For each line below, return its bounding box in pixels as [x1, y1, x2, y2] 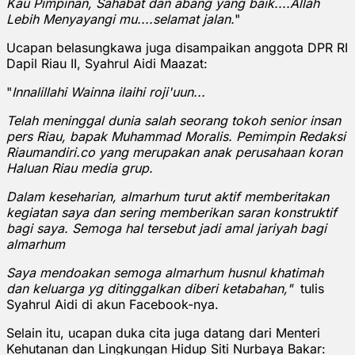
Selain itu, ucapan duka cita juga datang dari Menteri [6, 324, 320, 341]
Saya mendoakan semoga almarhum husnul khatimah [6, 264, 323, 281]
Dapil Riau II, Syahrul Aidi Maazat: [6, 55, 208, 71]
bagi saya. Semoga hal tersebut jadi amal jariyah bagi [6, 219, 326, 236]
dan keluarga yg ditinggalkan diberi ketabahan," [6, 280, 296, 296]
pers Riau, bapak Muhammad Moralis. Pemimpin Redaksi [6, 128, 345, 144]
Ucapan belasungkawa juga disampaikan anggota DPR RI [6, 39, 348, 55]
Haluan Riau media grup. [6, 159, 157, 176]
